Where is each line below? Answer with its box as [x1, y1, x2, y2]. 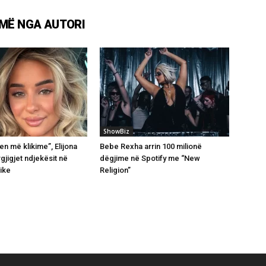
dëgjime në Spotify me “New [100, 153, 200, 163]
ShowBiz [103, 126, 129, 135]
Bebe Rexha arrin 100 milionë [100, 141, 202, 151]
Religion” [100, 165, 131, 175]
